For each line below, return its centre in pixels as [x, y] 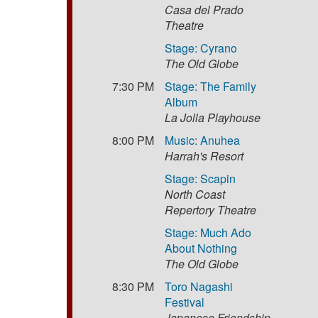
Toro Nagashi [199, 286]
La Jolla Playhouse [213, 117]
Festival [185, 302]
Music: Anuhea [203, 140]
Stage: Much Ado [208, 232]
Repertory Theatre [211, 209]
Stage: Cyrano [201, 48]
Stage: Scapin [201, 178]
